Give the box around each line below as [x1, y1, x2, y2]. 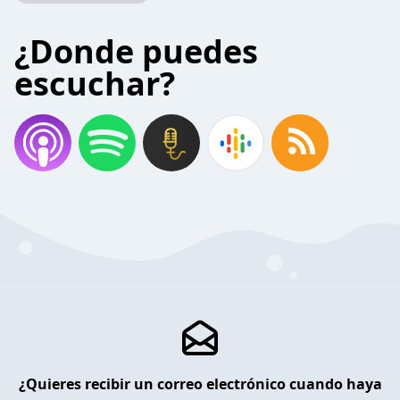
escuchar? [14, 62, 175, 105]
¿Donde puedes [14, 29, 258, 73]
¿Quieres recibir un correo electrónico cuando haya [18, 373, 382, 394]
